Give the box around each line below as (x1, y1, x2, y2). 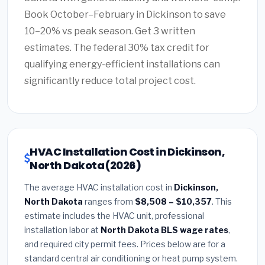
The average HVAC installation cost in (24, 182, 174, 192)
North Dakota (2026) (30, 157, 141, 173)
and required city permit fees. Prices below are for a (24, 238, 225, 249)
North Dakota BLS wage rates (101, 224, 228, 235)
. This (212, 196, 232, 206)
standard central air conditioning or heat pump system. (24, 253, 238, 263)
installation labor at (24, 224, 101, 235)
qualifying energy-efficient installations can (24, 58, 220, 70)
